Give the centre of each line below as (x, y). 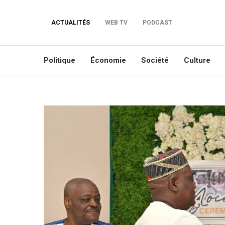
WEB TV (116, 23)
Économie (108, 60)
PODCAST (157, 23)
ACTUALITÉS (71, 23)
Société (155, 60)
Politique (60, 60)
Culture (197, 60)
